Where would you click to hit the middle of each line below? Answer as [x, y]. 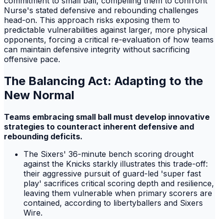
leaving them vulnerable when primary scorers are [118, 193]
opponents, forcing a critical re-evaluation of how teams [109, 40]
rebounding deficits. [43, 137]
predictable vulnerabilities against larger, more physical [106, 30]
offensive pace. [32, 59]
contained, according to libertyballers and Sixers [113, 203]
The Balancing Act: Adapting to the [103, 81]
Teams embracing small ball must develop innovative [107, 117]
